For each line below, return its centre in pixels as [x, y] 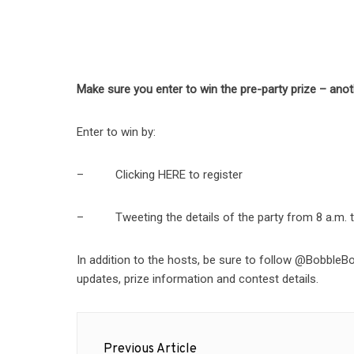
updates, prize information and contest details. [198, 279]
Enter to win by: [117, 132]
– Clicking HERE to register [160, 175]
